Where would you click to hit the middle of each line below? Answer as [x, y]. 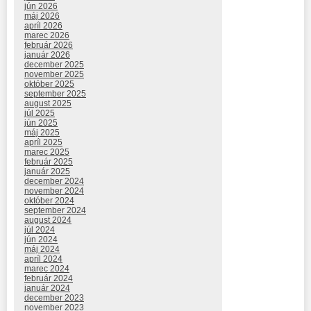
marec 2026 [47, 36]
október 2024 [49, 201]
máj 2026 [42, 16]
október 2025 [49, 84]
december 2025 [54, 65]
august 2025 [48, 104]
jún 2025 [41, 123]
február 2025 [49, 162]
